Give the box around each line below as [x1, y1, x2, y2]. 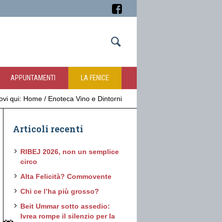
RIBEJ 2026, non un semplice [20, 148, 119, 156]
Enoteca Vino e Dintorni [48, 95, 122, 103]
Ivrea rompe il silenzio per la [20, 212, 115, 220]
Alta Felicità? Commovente [20, 172, 112, 180]
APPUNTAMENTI [10, 74, 55, 82]
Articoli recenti [13, 123, 84, 135]
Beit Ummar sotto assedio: [20, 202, 111, 210]
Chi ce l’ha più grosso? [20, 187, 100, 195]
